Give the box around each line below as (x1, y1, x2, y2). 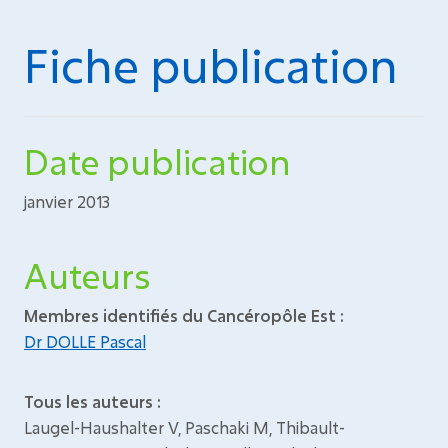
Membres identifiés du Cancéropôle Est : (24, 305, 344, 326)
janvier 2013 (24, 191, 110, 212)
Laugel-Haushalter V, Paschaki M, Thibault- (24, 417, 345, 438)
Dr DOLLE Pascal (24, 331, 146, 352)
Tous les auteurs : (24, 391, 161, 412)
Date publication (24, 139, 291, 184)
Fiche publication (24, 35, 398, 95)
